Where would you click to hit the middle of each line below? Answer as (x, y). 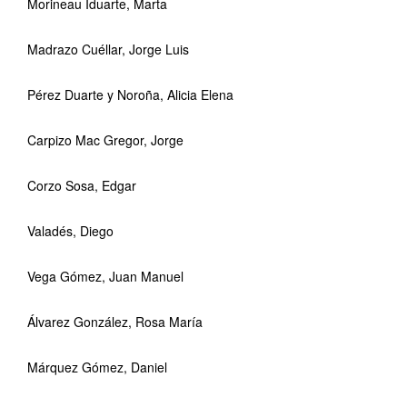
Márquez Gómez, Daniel (97, 367)
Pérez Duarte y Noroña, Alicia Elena (130, 94)
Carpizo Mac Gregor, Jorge (105, 140)
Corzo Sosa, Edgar (82, 185)
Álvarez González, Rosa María (115, 322)
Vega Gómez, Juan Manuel (105, 276)
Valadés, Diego (70, 231)
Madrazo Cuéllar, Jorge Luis (108, 49)
